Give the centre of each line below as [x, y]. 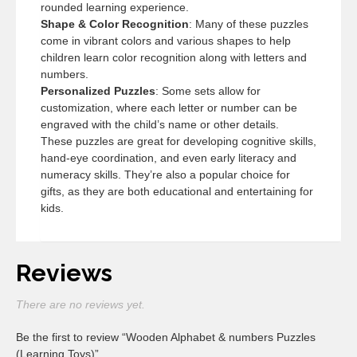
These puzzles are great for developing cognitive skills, [178, 141]
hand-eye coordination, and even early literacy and [169, 158]
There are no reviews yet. [80, 305]
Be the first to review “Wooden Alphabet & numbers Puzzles [166, 337]
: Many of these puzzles [249, 24]
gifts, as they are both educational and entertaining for [177, 192]
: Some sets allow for [208, 91]
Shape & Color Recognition [115, 24]
